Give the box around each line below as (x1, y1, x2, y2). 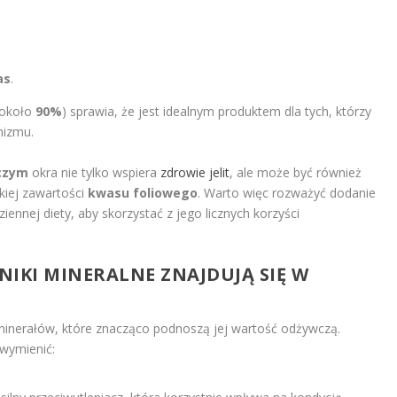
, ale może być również (229, 163, 362, 181)
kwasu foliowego (87, 183, 198, 201)
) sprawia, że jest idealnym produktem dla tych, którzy (61, 103, 371, 121)
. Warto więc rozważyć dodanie (197, 183, 376, 201)
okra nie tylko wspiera (27, 163, 160, 181)
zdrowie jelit (160, 163, 230, 181)
